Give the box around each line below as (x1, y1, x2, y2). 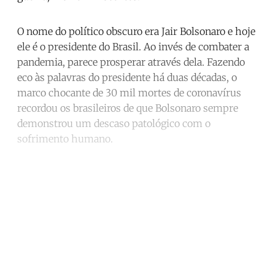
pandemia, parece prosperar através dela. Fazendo (17, 55, 245, 68)
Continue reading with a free (17, 182, 258, 206)
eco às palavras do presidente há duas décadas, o (17, 71, 237, 83)
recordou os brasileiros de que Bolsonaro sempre (17, 101, 238, 114)
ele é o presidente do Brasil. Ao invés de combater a (17, 40, 249, 53)
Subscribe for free (95, 258, 180, 271)
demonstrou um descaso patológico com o (17, 117, 211, 130)
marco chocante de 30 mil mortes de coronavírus (17, 86, 241, 99)
